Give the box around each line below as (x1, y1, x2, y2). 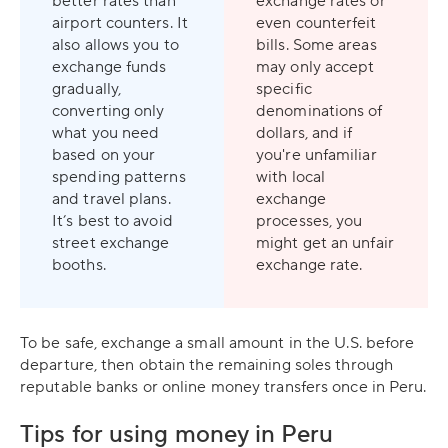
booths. (52, 254, 110, 275)
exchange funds (52, 56, 167, 77)
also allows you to (52, 34, 179, 55)
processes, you (256, 210, 363, 231)
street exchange (52, 232, 170, 253)
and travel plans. (52, 188, 171, 209)
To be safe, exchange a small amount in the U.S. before (20, 332, 415, 353)
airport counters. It (52, 12, 188, 33)
